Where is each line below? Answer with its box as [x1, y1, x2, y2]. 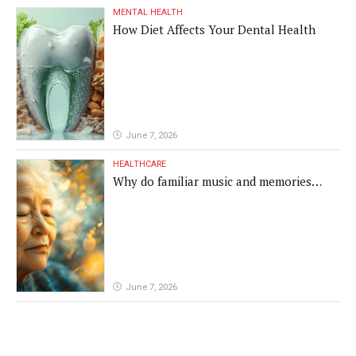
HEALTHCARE [113, 159, 167, 170]
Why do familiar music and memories [113, 173, 312, 190]
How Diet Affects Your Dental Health [113, 21, 316, 38]
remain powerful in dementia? [113, 190, 276, 207]
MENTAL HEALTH [113, 7, 184, 18]
